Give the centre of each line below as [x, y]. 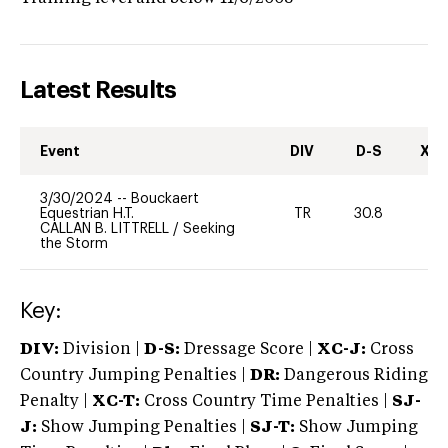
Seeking [209, 228]
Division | [101, 349]
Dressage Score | [246, 349]
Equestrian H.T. [87, 213]
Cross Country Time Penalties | [268, 401]
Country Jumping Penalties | [133, 375]
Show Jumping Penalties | [143, 427]
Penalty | [56, 401]
